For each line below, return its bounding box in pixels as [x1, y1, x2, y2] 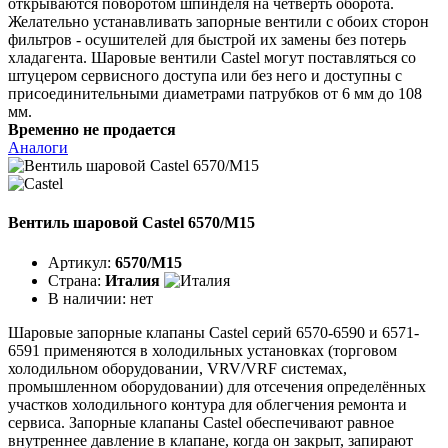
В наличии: [48, 289, 130, 307]
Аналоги [8, 139, 68, 157]
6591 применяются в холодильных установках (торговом [8, 341, 397, 359]
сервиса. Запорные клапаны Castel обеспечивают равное [8, 413, 394, 431]
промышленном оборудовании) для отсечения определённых [8, 377, 426, 395]
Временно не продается [8, 121, 176, 139]
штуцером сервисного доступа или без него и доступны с [8, 67, 402, 85]
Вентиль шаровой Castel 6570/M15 [8, 214, 255, 232]
